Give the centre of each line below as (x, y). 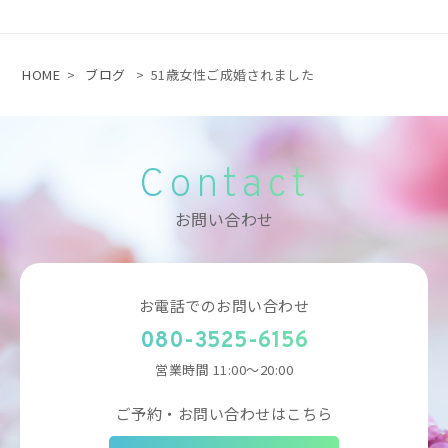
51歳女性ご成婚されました (232, 75)
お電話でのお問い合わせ (224, 306)
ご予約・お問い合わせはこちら (224, 414)
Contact (224, 186)
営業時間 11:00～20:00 (224, 370)
